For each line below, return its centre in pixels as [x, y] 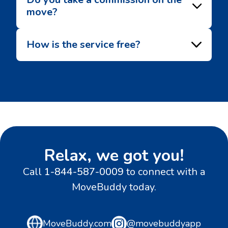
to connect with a [164, 172]
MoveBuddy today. [114, 187]
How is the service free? [83, 45]
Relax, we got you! [114, 155]
